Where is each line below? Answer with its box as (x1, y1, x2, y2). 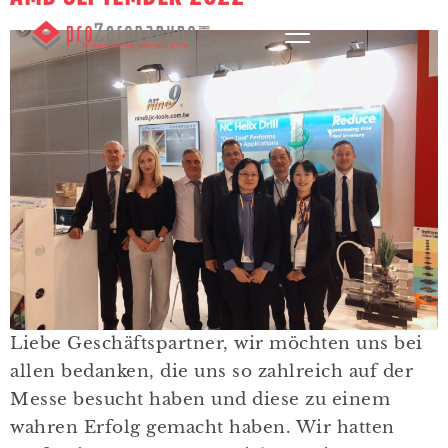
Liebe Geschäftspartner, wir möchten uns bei (10, 333, 423, 354)
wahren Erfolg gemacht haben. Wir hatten (10, 417, 395, 438)
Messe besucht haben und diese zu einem (10, 389, 390, 410)
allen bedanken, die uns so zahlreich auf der (10, 361, 413, 382)
